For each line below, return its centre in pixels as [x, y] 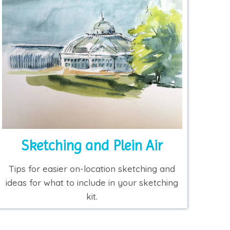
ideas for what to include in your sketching [92, 183]
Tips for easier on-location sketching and [92, 169]
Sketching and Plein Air [92, 146]
